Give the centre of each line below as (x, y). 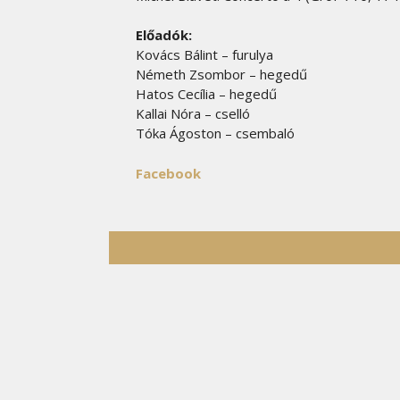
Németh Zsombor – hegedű (221, 74)
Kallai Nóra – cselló (193, 113)
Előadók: (164, 35)
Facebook (168, 173)
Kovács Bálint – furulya (204, 54)
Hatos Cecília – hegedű (206, 94)
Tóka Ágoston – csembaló (215, 133)
